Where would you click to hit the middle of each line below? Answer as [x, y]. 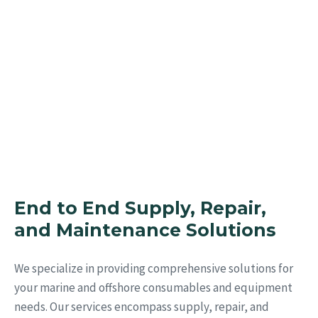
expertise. [45, 117]
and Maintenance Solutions [145, 230]
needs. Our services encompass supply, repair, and [142, 306]
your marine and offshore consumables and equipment [153, 287]
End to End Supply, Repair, [140, 208]
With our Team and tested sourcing [120, 98]
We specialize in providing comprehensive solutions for [154, 268]
